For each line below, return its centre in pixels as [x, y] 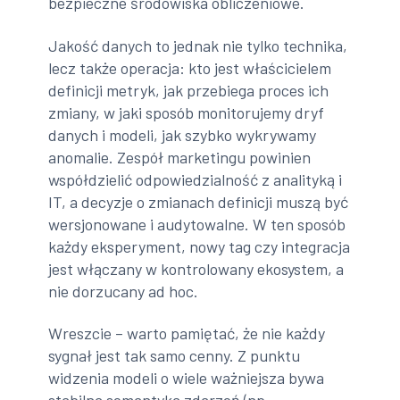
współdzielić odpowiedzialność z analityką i [196, 179]
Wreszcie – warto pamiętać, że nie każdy [187, 333]
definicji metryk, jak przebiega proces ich [189, 90]
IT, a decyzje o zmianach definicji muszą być [199, 201]
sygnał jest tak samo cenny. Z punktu [175, 356]
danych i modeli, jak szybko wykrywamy [183, 134]
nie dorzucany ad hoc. [124, 291]
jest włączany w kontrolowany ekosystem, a [196, 268]
